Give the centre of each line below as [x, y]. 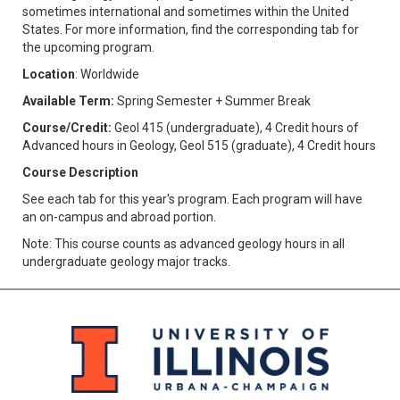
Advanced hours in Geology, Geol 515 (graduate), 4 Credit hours [199, 145]
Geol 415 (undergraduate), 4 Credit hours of [235, 127]
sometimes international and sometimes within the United [186, 11]
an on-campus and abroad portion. [119, 217]
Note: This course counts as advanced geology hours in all [183, 243]
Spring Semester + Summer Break [212, 100]
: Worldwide [107, 74]
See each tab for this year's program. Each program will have [192, 199]
